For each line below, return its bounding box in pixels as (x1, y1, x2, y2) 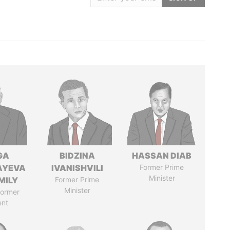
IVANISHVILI (51, 163, 103, 173)
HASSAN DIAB (132, 150, 192, 161)
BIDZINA (59, 150, 95, 161)
